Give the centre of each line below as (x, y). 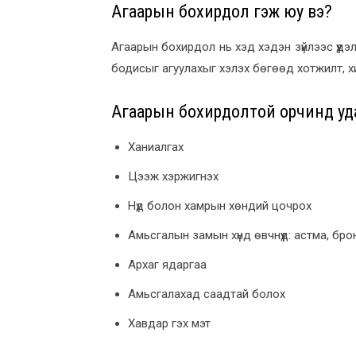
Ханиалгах (156, 147)
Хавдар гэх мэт (169, 323)
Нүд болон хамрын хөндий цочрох (220, 205)
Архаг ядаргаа (167, 264)
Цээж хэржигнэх (173, 176)
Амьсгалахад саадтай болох (207, 294)
